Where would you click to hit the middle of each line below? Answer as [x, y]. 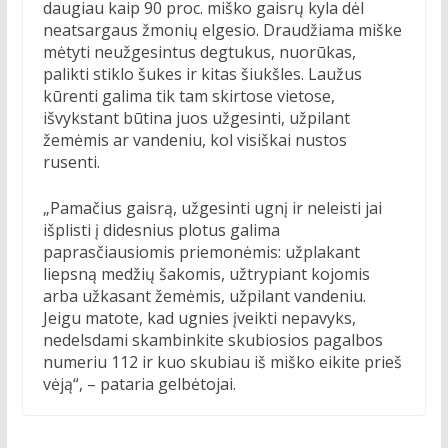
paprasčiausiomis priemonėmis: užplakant [201, 252]
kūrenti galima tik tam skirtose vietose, [188, 96]
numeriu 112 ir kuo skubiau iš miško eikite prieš [222, 362]
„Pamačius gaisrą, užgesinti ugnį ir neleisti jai [212, 208]
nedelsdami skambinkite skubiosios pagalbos [212, 340]
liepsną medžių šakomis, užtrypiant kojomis [206, 274]
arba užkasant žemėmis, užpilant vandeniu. [204, 296]
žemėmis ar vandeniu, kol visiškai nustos [194, 140]
